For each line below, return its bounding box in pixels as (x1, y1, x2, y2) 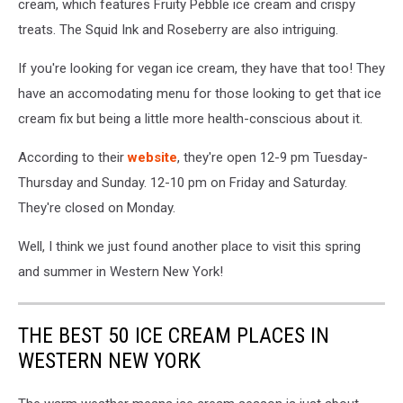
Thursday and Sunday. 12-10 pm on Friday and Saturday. (18, 174, 347, 191)
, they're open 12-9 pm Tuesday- (177, 148, 368, 166)
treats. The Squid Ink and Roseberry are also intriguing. (18, 21, 338, 38)
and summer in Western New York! (18, 263, 223, 280)
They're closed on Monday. (18, 199, 175, 216)
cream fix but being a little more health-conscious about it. (18, 110, 363, 127)
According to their (18, 148, 128, 166)
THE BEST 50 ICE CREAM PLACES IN (18, 322, 329, 348)
